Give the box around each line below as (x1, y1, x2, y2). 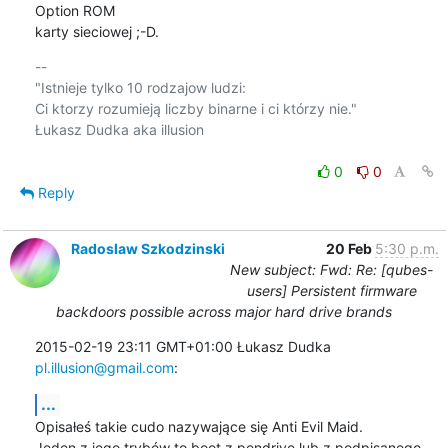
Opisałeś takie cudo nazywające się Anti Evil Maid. (34, 417, 363, 435)
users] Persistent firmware (246, 281, 417, 299)
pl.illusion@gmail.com (34, 358, 174, 376)
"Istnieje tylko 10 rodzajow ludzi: (34, 78, 246, 96)
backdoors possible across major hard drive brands (56, 302, 392, 320)
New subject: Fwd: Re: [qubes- (230, 260, 433, 278)
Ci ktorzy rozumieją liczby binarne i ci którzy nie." (34, 99, 357, 117)
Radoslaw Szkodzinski (70, 239, 225, 257)
